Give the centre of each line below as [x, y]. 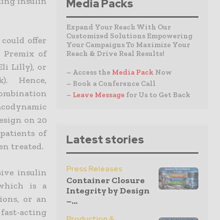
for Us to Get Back [158, 95]
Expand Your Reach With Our [119, 27]
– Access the [89, 72]
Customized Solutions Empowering [129, 36]
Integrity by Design [108, 191]
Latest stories [105, 140]
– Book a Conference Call [111, 83]
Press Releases [94, 169]
